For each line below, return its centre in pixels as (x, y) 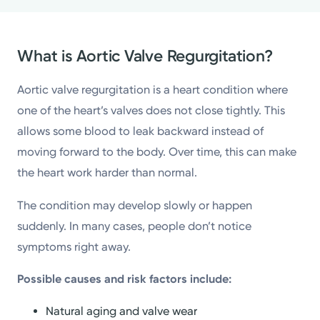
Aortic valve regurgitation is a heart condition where (153, 90)
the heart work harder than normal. (107, 173)
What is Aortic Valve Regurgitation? (145, 56)
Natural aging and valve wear (122, 311)
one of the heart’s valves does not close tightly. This (151, 111)
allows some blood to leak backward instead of (141, 131)
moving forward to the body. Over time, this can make (157, 152)
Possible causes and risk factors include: (125, 279)
